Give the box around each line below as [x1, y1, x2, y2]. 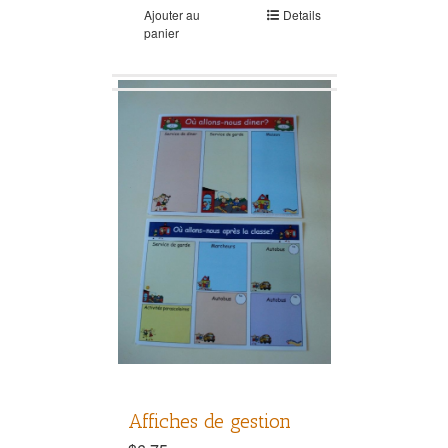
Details [282, 5, 321, 23]
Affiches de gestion [127, 408, 291, 433]
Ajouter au [143, 5, 200, 23]
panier [143, 23, 179, 41]
